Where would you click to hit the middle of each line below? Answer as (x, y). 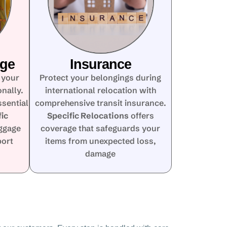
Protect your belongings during (101, 78)
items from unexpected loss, (100, 141)
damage (101, 154)
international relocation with (100, 90)
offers (141, 116)
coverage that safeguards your (101, 128)
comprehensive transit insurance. (100, 103)
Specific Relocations (88, 116)
